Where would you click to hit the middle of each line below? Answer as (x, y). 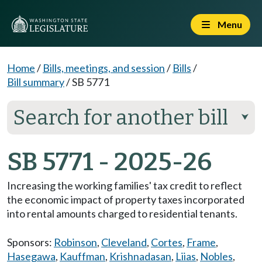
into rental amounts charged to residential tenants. (122, 213)
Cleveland (124, 242)
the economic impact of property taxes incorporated (126, 199)
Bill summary (36, 82)
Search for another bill (120, 118)
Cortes (167, 242)
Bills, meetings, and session (104, 68)
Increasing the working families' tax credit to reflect (125, 185)
